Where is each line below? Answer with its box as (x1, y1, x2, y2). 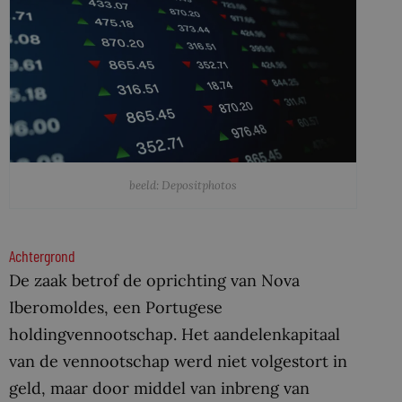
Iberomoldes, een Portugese (9, 297, 223, 319)
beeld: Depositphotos (129, 177, 237, 193)
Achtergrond (9, 246, 75, 267)
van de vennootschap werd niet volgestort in (9, 351, 347, 372)
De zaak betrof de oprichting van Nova (9, 270, 300, 292)
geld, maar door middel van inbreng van (9, 378, 310, 399)
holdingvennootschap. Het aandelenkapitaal (9, 324, 340, 345)
